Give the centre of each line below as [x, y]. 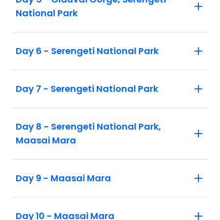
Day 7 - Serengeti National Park [87, 88]
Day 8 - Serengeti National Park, [88, 126]
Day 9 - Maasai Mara [63, 178]
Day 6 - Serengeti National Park [87, 51]
